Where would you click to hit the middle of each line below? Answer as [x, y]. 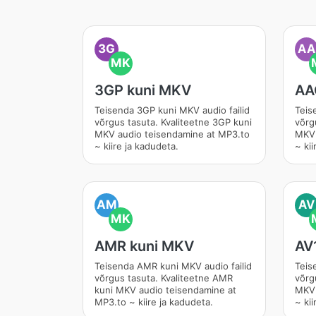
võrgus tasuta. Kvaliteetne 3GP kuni [173, 122]
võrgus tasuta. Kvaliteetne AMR [164, 278]
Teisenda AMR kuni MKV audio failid [173, 266]
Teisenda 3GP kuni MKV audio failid [172, 110]
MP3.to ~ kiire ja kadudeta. [154, 302]
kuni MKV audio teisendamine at [165, 290]
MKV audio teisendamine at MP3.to [172, 134]
